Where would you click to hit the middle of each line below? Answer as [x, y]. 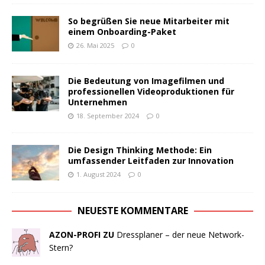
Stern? [61, 248]
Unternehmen [98, 102]
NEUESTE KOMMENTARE [132, 211]
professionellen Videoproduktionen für [151, 92]
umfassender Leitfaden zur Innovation [151, 161]
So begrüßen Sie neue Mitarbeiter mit [149, 21]
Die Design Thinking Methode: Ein [140, 150]
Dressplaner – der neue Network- [180, 235]
